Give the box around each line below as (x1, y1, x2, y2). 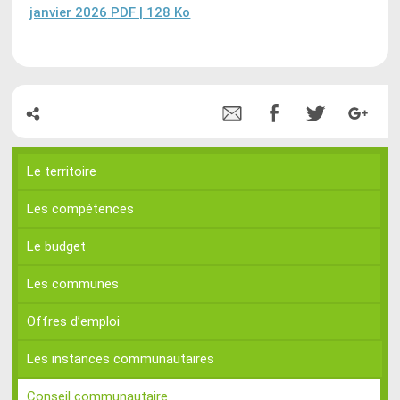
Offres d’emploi (27, 313, 121, 330)
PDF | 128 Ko (107, 4, 191, 21)
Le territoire (27, 163, 97, 180)
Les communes (27, 276, 120, 293)
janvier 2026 (29, 4, 108, 21)
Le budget (27, 238, 87, 255)
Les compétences (27, 201, 135, 218)
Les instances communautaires (27, 351, 215, 368)
